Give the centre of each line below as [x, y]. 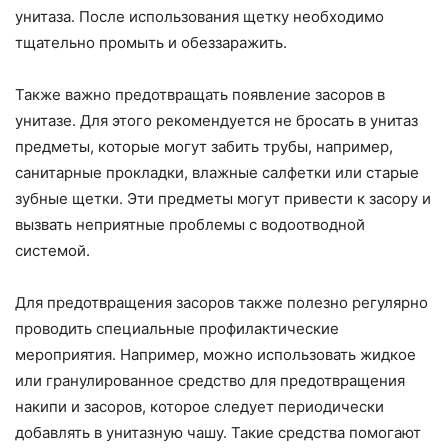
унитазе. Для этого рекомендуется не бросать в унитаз [216, 121]
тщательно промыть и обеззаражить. [151, 43]
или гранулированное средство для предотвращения [210, 381]
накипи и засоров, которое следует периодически [199, 407]
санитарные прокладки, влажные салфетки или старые [217, 173]
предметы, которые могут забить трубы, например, [204, 147]
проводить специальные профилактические [177, 329]
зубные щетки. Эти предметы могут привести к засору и [223, 199]
